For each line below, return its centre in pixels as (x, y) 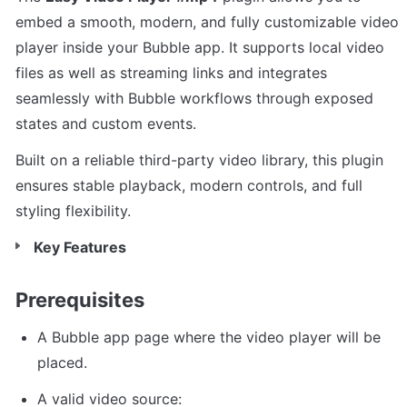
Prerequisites (80, 300)
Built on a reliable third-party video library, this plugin (199, 159)
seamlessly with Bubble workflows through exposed (194, 98)
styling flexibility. (73, 210)
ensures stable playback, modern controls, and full (189, 185)
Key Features (80, 247)
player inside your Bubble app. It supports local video (200, 47)
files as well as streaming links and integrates (171, 72)
